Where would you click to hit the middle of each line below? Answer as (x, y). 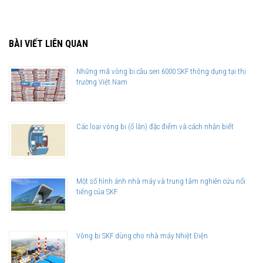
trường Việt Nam (102, 82)
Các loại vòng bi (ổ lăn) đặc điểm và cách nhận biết (155, 126)
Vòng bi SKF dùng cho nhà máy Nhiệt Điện (142, 236)
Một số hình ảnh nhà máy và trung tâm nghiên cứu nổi (161, 181)
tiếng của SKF (97, 191)
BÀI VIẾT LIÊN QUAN (48, 44)
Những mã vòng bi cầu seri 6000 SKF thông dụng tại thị (161, 72)
